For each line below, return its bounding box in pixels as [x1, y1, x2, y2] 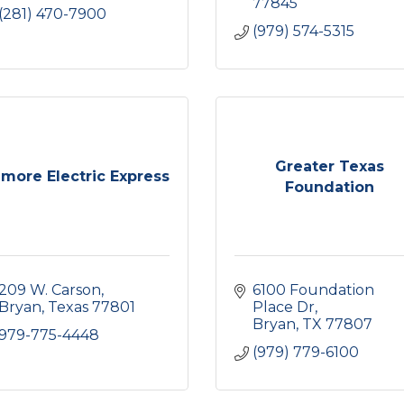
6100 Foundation [252, 281, 374, 298]
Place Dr [252, 298, 315, 316]
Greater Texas [274, 157, 384, 175]
